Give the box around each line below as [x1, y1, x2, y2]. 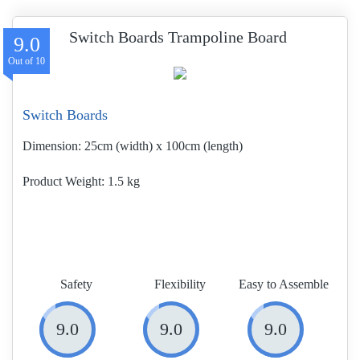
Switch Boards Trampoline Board [69, 28, 287, 46]
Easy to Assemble [239, 277, 329, 291]
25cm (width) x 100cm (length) [84, 139, 243, 153]
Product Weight [22, 174, 101, 188]
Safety [59, 277, 92, 291]
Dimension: [22, 139, 81, 153]
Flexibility [153, 277, 206, 291]
